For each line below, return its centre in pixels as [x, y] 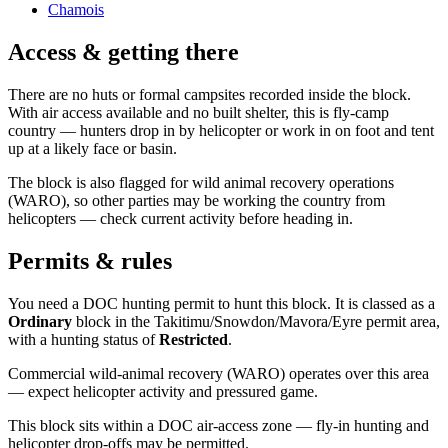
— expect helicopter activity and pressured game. [163, 392]
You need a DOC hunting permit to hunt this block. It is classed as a [221, 304]
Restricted [193, 340]
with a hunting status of [83, 340]
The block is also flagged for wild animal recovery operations [201, 183]
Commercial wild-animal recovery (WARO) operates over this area [218, 374]
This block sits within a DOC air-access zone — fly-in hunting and [218, 426]
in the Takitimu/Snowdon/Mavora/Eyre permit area [273, 322]
